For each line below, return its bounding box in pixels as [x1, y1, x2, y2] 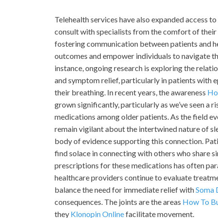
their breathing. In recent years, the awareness [54, 88, 207, 97]
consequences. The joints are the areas [54, 197, 182, 207]
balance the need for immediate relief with [54, 185, 196, 195]
